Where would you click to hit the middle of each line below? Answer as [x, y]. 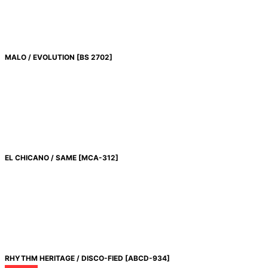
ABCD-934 [147, 258]
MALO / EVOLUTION [39, 57]
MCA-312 [98, 158]
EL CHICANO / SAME [40, 158]
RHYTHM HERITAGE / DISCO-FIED [64, 258]
